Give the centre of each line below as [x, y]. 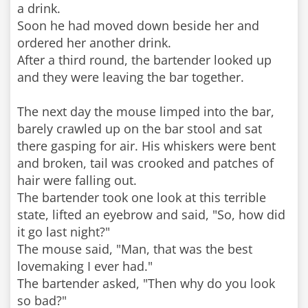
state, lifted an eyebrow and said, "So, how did [151, 214]
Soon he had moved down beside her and [138, 25]
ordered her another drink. [94, 43]
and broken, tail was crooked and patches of [145, 163]
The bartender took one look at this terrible [142, 197]
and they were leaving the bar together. [131, 77]
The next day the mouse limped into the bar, [146, 111]
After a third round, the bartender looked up [144, 60]
